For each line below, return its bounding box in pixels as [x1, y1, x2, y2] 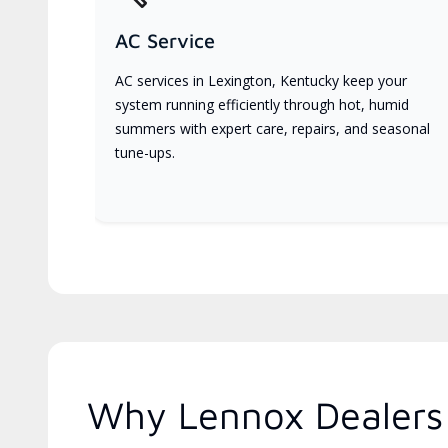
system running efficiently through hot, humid [115, 94, 409, 114]
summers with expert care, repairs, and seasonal [115, 118, 430, 138]
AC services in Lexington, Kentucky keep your [115, 70, 407, 90]
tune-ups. [115, 142, 175, 162]
